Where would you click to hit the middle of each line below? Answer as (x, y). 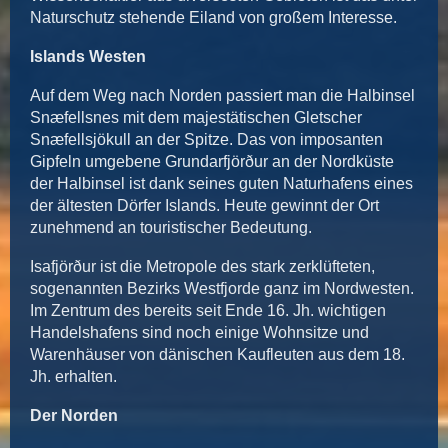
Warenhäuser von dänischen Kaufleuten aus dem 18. (217, 354)
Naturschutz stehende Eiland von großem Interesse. (215, 18)
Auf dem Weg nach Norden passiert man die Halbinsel (222, 96)
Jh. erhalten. (75, 376)
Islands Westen (90, 57)
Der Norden (74, 415)
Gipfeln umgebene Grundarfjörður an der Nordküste (212, 162)
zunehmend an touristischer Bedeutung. (171, 228)
